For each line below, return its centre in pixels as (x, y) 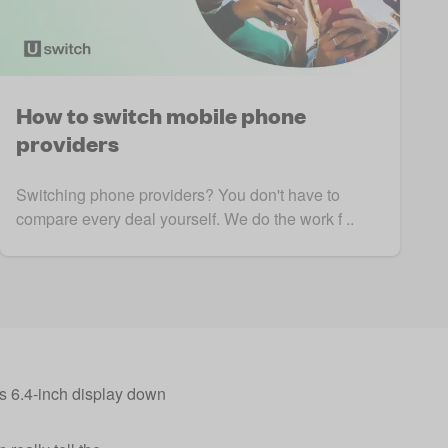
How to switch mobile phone (161, 115)
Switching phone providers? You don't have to (178, 195)
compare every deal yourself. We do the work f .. (185, 219)
